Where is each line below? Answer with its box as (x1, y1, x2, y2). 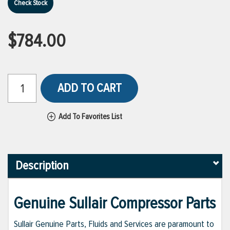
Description (15, 158, 69, 174)
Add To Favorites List (59, 111, 122, 122)
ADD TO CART (57, 81, 122, 95)
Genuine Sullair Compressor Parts (14, 194, 216, 214)
